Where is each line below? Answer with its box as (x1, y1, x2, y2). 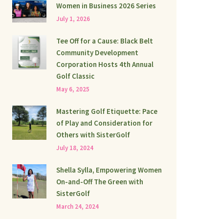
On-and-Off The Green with (56, 177, 143, 187)
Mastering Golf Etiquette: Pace (56, 107, 157, 116)
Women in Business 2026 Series (56, 1, 156, 11)
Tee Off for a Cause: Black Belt (56, 36, 153, 46)
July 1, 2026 (56, 15, 90, 23)
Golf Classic (56, 71, 94, 81)
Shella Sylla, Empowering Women (56, 165, 162, 175)
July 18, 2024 (56, 144, 93, 153)
